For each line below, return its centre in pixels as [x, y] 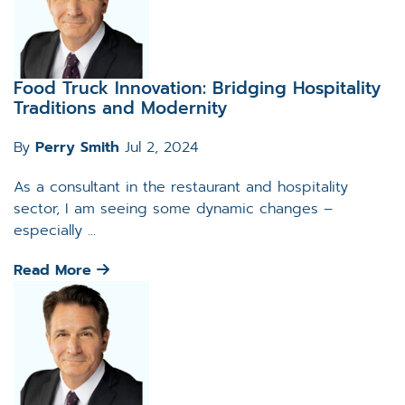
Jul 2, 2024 [161, 147]
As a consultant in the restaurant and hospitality [181, 187]
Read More [55, 270]
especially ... [55, 231]
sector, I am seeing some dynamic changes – [173, 209]
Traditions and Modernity [120, 108]
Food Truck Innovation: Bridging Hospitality [197, 89]
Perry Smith [77, 147]
